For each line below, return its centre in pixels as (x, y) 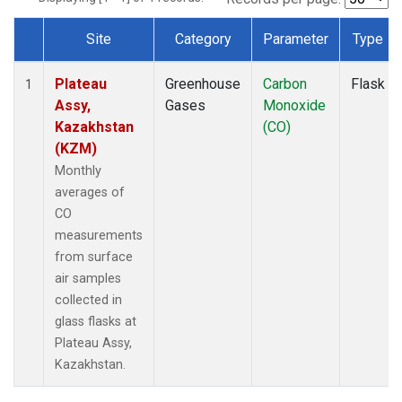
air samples (88, 278)
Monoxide (294, 105)
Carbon (285, 83)
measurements (99, 235)
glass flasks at (96, 321)
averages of (90, 192)
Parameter (296, 39)
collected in (88, 300)
